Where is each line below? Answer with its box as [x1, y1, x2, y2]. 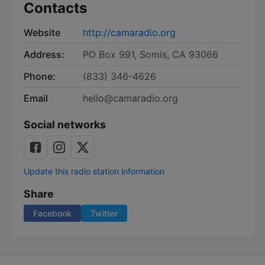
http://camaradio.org [83, 27, 176, 38]
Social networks [24, 118, 106, 131]
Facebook [33, 208, 72, 218]
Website [24, 27, 60, 38]
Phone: [24, 70, 56, 82]
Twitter [91, 208, 118, 218]
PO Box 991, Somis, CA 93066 [83, 49, 218, 60]
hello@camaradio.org [83, 92, 178, 104]
